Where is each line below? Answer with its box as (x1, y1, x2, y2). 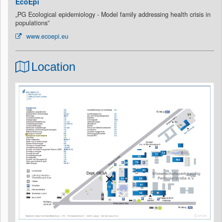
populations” (15, 18, 50, 27)
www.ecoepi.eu (24, 31, 68, 41)
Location (31, 59, 75, 73)
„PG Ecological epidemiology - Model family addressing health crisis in (15, 9, 211, 19)
